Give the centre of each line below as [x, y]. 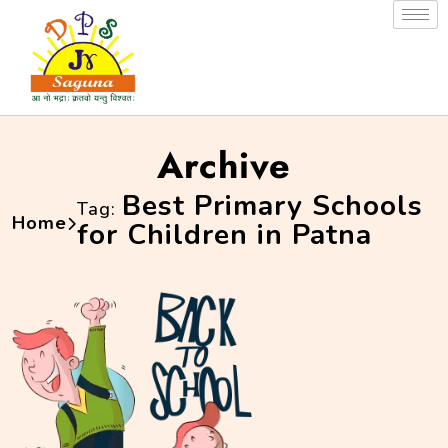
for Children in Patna [224, 234]
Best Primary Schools [272, 205]
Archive [224, 165]
